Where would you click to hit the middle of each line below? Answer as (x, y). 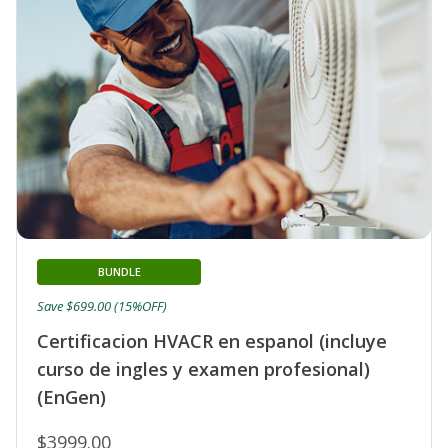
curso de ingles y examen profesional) (203, 368)
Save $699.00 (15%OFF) (102, 305)
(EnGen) (71, 396)
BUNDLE (119, 271)
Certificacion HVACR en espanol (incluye (212, 340)
